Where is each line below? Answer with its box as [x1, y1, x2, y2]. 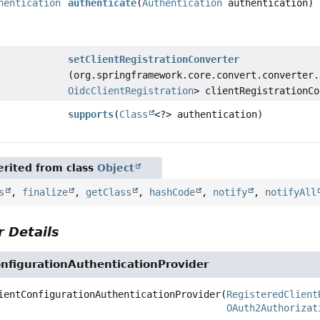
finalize [22, 186, 69, 198]
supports [68, 108, 114, 120]
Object [97, 161, 135, 174]
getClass [86, 186, 132, 198]
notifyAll [265, 186, 317, 198]
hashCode [149, 186, 196, 198]
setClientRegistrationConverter [68, 53, 240, 65]
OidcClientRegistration [68, 84, 194, 96]
